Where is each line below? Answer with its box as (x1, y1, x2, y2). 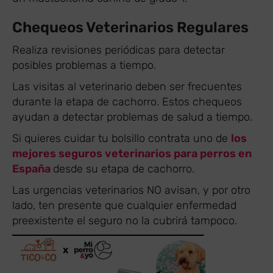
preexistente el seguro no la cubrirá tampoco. (12, 213, 237, 227)
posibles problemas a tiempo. (12, 58, 156, 72)
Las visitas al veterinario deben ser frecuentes (12, 79, 242, 93)
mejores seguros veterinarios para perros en (12, 146, 252, 160)
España (12, 161, 53, 175)
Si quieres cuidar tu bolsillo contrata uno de (12, 131, 231, 145)
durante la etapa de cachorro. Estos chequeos (12, 94, 242, 108)
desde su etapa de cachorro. (53, 161, 194, 175)
